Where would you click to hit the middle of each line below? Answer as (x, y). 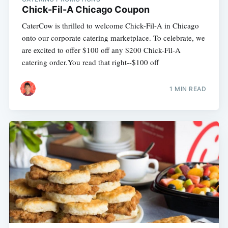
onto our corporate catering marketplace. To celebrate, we (113, 38)
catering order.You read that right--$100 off (90, 62)
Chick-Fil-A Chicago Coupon (85, 10)
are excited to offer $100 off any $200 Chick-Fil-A (101, 50)
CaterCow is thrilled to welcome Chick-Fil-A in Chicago (110, 26)
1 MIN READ (188, 89)
